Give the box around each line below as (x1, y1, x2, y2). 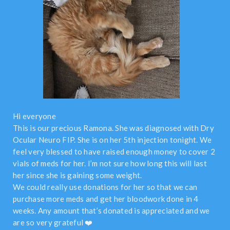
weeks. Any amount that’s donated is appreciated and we (13, 206, 210, 215)
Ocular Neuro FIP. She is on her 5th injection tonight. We (13, 135, 212, 144)
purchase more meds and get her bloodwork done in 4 (13, 194, 199, 203)
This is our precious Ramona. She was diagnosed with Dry (13, 123, 214, 132)
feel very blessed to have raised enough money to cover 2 (13, 147, 215, 156)
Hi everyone (13, 111, 56, 121)
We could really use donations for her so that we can (13, 182, 197, 191)
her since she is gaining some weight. (13, 170, 142, 180)
